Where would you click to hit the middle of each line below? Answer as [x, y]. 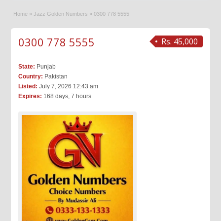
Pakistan [55, 76]
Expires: [30, 96]
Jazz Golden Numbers [61, 14]
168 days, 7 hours [67, 96]
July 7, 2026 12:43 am [68, 86]
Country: [31, 76]
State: [27, 67]
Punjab [46, 67]
